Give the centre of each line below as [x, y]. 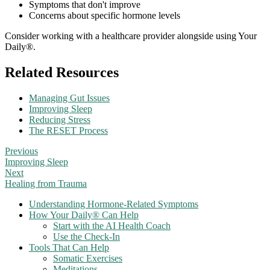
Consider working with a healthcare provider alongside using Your [131, 36]
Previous [21, 151]
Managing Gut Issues [69, 98]
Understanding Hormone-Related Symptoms [114, 204]
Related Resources [62, 73]
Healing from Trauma [46, 184]
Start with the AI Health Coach [112, 226]
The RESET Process [68, 131]
